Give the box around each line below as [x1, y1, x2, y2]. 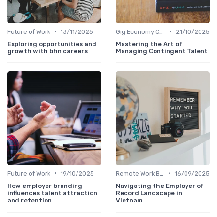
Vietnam [116, 196, 143, 204]
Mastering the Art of [116, 40, 183, 47]
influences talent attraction [7, 189, 97, 197]
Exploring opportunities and [7, 40, 96, 47]
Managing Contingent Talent [116, 47, 208, 55]
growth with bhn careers [7, 47, 88, 55]
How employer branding [7, 182, 82, 189]
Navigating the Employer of [116, 182, 204, 189]
